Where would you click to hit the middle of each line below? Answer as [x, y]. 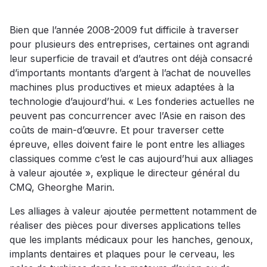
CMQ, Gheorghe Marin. [62, 187]
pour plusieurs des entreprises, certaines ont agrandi [129, 44]
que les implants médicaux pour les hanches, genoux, [131, 240]
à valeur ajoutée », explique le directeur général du [125, 173]
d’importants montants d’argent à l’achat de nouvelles [130, 73]
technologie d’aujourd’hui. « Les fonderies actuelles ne [132, 102]
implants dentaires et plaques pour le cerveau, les [122, 254]
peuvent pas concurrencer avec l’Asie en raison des [128, 116]
